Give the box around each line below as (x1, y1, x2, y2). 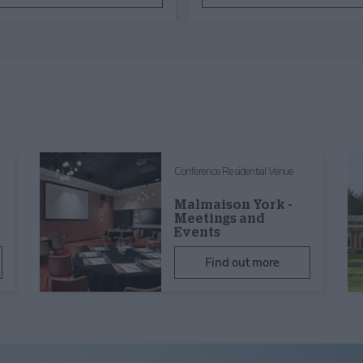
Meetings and (174, 211, 265, 225)
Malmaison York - (174, 198, 293, 211)
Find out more (205, 254, 280, 271)
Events (174, 225, 220, 239)
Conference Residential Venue (174, 164, 294, 179)
